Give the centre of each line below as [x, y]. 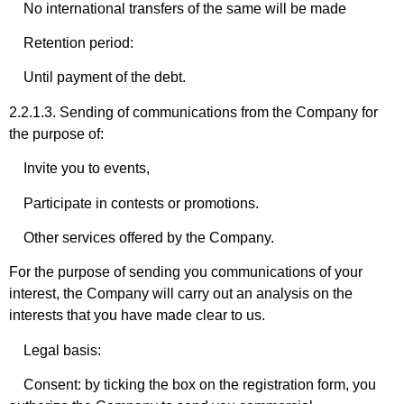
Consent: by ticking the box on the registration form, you [193, 385]
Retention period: [71, 43]
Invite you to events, [79, 169]
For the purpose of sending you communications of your [186, 272]
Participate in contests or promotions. [134, 203]
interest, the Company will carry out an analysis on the [181, 294]
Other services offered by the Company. [142, 238]
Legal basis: [55, 350]
